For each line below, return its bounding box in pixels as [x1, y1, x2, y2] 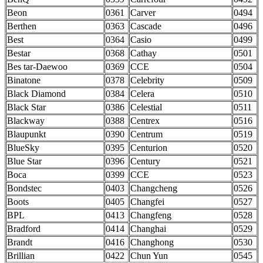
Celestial [130, 102, 162, 113]
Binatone [7, 75, 41, 86]
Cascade [130, 21, 161, 32]
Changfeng [130, 210, 171, 221]
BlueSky [7, 143, 39, 153]
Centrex [130, 116, 160, 126]
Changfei [130, 197, 164, 207]
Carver [130, 8, 156, 18]
